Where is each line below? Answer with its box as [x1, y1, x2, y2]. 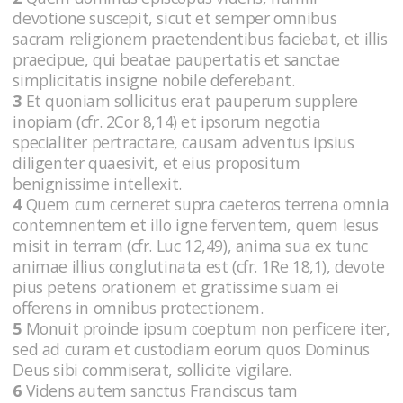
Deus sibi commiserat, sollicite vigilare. [13, 359, 296, 381]
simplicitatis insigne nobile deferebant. [13, 69, 299, 92]
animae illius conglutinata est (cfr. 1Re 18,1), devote [13, 255, 385, 278]
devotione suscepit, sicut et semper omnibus [13, 7, 337, 30]
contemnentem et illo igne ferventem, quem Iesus [13, 214, 379, 237]
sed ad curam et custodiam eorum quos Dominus [13, 338, 370, 361]
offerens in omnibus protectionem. [13, 297, 267, 319]
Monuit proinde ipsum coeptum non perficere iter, [22, 318, 390, 340]
